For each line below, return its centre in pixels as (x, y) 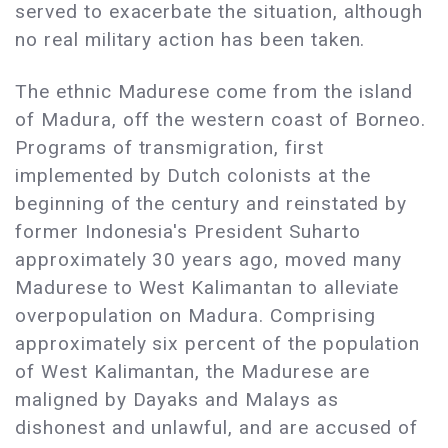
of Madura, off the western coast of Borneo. (221, 120)
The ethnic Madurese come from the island (214, 92)
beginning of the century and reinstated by (211, 204)
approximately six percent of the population (218, 344)
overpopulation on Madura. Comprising (195, 316)
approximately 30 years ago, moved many (208, 260)
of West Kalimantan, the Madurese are (192, 372)
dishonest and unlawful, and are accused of (217, 428)
